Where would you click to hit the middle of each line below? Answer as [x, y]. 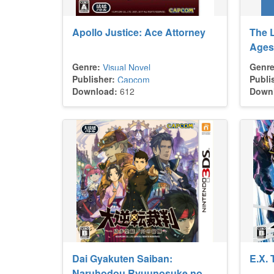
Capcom [134, 80]
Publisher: [94, 79]
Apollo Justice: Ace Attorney [139, 32]
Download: [95, 91]
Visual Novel [127, 67]
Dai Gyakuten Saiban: [122, 258]
